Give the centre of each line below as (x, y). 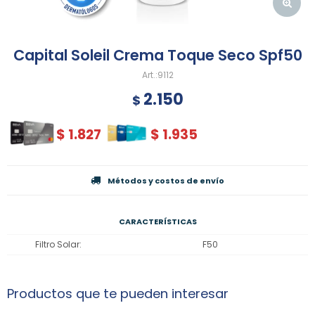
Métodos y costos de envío (166, 181)
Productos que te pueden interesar (118, 294)
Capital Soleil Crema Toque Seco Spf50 (157, 55)
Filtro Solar (57, 245)
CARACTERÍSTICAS (157, 222)
